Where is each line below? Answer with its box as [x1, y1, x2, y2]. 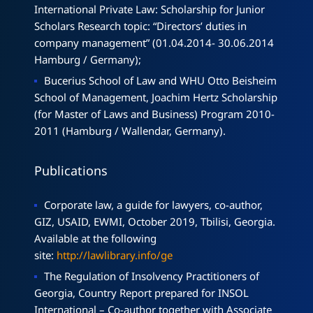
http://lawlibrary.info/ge [57, 247, 173, 262]
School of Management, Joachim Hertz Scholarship [34, 89, 277, 104]
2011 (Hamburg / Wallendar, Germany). [34, 123, 226, 138]
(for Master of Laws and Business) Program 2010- [34, 106, 275, 121]
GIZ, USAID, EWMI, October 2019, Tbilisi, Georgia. [34, 214, 275, 228]
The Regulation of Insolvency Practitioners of [44, 268, 259, 283]
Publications [34, 161, 108, 179]
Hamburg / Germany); [34, 52, 141, 66]
